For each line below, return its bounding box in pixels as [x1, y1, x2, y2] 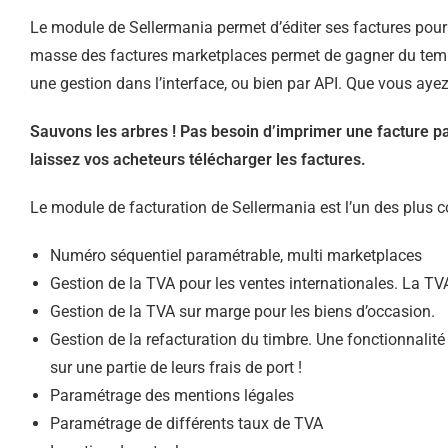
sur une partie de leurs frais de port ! [50, 358, 302, 377]
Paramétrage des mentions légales [50, 386, 294, 405]
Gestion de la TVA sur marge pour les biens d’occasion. [50, 302, 435, 321]
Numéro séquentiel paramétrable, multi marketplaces [50, 246, 422, 265]
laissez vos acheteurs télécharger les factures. [30, 150, 366, 169]
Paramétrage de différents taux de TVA [50, 414, 323, 433]
